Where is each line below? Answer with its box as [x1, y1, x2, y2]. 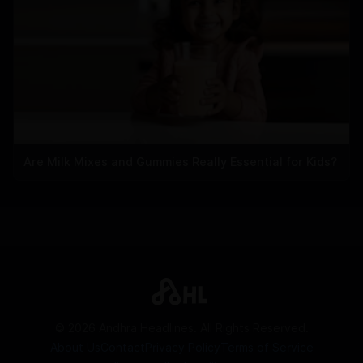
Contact [100, 341, 145, 354]
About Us [49, 341, 100, 354]
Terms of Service [220, 341, 314, 354]
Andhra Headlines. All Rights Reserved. [95, 322, 309, 335]
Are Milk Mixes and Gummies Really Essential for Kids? [23, 154, 337, 169]
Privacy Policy [144, 341, 220, 354]
